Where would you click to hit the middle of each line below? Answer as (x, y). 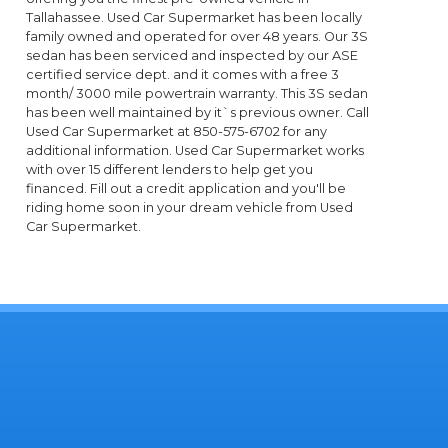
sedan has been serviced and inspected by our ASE (192, 56)
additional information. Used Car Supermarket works (195, 151)
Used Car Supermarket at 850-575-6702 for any (177, 132)
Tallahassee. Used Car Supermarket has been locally (194, 18)
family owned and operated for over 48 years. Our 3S (197, 37)
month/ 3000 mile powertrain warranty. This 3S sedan (197, 94)
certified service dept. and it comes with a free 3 (183, 75)
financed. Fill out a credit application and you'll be (186, 189)
